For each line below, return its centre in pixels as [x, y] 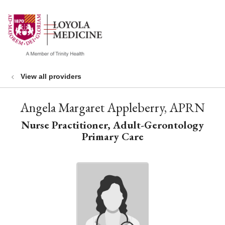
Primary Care [113, 136]
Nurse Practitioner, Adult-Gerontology [113, 125]
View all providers [51, 76]
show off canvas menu [116, 28]
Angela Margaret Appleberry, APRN [113, 107]
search [48, 35]
